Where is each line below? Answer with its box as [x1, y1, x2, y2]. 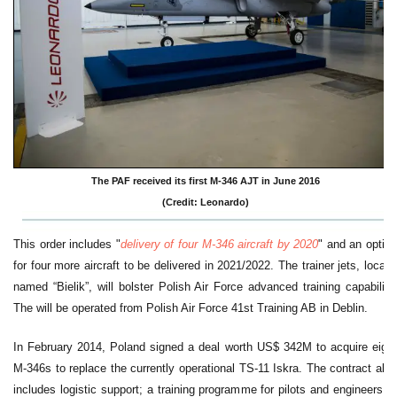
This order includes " [13, 237, 121, 252]
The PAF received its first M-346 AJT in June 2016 [90, 175, 320, 187]
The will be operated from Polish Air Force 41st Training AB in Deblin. [13, 301, 368, 315]
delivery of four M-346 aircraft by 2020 [120, 237, 319, 252]
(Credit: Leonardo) [161, 197, 249, 208]
